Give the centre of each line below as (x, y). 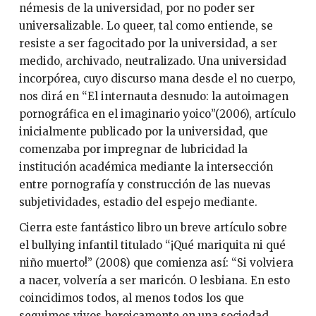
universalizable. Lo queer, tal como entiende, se (146, 26)
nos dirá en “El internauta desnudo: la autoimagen (153, 97)
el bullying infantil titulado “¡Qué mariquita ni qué (152, 245)
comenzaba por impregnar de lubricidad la (133, 150)
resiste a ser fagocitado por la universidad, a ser (148, 44)
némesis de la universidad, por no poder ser (136, 8)
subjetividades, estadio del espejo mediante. (138, 202)
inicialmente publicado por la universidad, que (143, 132)
